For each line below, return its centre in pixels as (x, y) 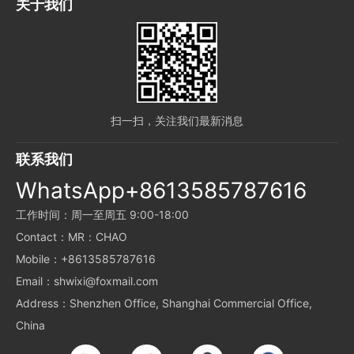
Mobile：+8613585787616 (86, 259)
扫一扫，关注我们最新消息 (177, 121)
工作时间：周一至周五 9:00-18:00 (102, 215)
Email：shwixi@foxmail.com (87, 281)
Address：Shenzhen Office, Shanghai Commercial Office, (164, 303)
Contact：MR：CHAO (72, 237)
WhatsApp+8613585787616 (161, 190)
